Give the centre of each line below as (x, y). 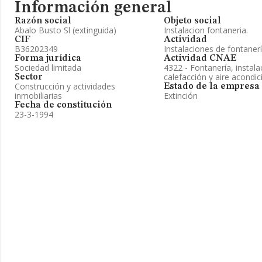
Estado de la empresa (212, 87)
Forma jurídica (48, 58)
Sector (29, 77)
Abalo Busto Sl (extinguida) (65, 30)
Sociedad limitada (48, 68)
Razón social (43, 21)
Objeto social (192, 21)
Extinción (181, 96)
